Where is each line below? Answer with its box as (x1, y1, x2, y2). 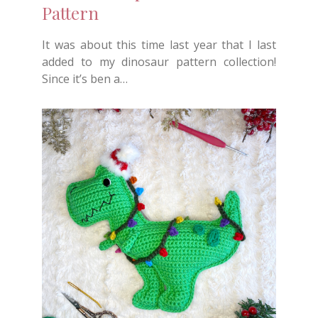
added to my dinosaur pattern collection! (42, 54, 276, 70)
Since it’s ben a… (42, 71, 128, 87)
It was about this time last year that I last (42, 37, 276, 53)
